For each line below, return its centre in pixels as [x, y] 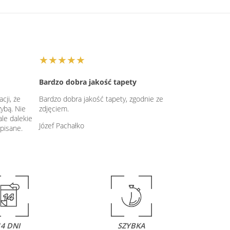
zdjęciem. [54, 108]
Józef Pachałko [62, 125]
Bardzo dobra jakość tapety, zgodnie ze [101, 99]
